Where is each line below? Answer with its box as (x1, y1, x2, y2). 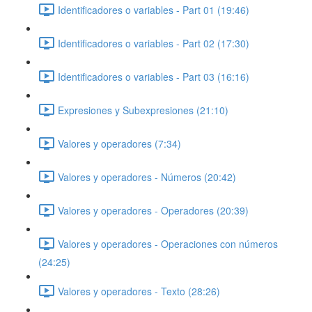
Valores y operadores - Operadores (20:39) (58, 203, 249, 217)
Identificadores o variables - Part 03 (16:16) (58, 69, 249, 84)
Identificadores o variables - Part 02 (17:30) (58, 36, 249, 50)
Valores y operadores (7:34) (58, 136, 181, 150)
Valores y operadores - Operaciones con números (58, 236, 278, 251)
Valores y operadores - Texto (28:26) (58, 283, 220, 298)
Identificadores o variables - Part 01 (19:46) (58, 2, 249, 17)
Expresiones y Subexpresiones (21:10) (58, 102, 228, 117)
